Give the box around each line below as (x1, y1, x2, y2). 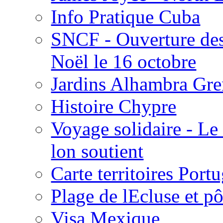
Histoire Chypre (51, 95, 177, 117)
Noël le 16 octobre (51, 50, 197, 72)
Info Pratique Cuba (51, 5, 201, 27)
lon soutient (51, 140, 144, 162)
